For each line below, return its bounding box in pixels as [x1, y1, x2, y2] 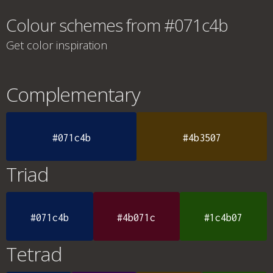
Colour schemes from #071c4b [6, 13, 228, 37]
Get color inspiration [6, 38, 107, 52]
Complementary [6, 81, 140, 107]
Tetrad [6, 241, 62, 267]
